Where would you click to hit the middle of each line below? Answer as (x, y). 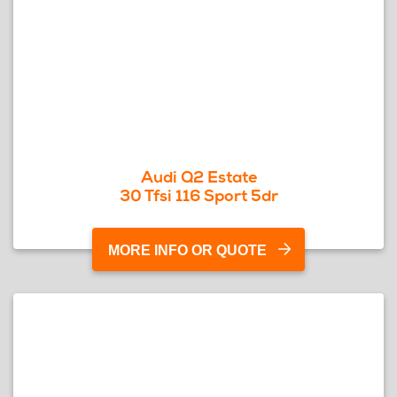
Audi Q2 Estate (198, 177)
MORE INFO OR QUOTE (187, 250)
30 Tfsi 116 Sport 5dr (198, 195)
